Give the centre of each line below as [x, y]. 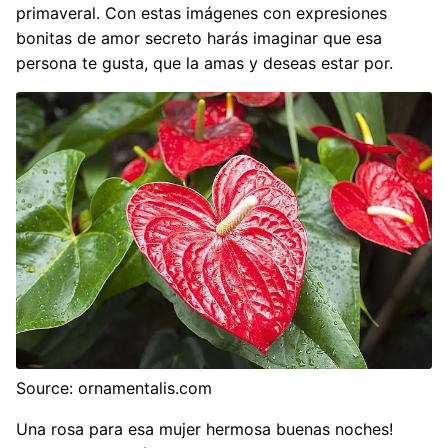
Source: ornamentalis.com [114, 388]
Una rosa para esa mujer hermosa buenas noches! [204, 429]
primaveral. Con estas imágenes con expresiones [201, 13]
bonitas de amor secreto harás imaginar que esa [199, 38]
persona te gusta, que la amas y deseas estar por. [204, 63]
